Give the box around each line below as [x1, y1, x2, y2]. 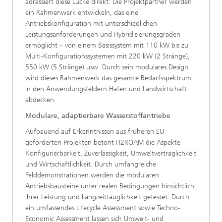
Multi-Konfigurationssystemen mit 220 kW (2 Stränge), [25, 52, 190, 60]
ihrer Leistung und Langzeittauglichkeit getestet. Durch [25, 193, 189, 201]
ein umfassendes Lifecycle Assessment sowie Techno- [25, 204, 180, 212]
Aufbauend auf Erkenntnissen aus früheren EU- [25, 127, 166, 136]
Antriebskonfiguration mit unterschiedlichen [25, 19, 157, 28]
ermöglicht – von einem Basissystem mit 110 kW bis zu [25, 41, 188, 50]
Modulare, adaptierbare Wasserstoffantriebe [25, 111, 170, 120]
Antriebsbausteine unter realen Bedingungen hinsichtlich [25, 182, 194, 190]
